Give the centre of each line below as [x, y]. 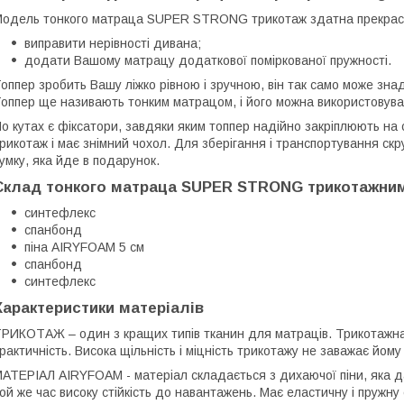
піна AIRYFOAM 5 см [84, 247]
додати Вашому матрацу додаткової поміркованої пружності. [208, 60]
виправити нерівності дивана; [113, 43]
